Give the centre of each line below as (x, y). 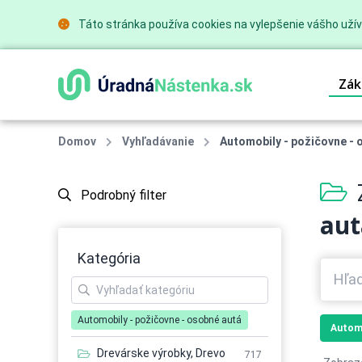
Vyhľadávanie (158, 141)
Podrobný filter (122, 195)
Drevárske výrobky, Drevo (161, 354)
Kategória (109, 258)
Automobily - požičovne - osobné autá (160, 320)
